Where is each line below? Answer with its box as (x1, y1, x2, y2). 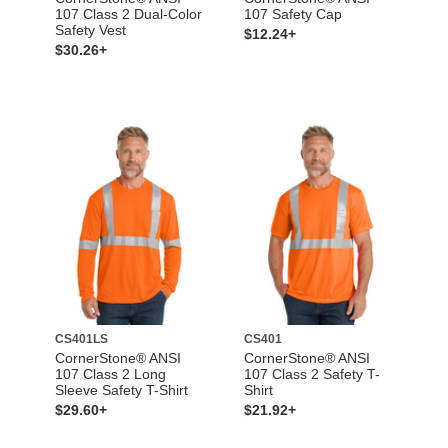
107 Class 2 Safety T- (244, 366, 380, 383)
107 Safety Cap (244, 6, 342, 22)
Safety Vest (54, 22, 126, 38)
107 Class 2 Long (54, 366, 166, 383)
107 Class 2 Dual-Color (54, 6, 202, 22)
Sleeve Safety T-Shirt (54, 382, 188, 399)
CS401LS (54, 332, 108, 347)
